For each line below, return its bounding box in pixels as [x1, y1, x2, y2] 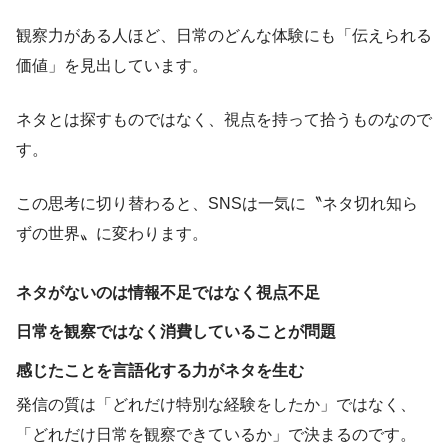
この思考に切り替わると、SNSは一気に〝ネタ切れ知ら [16, 194, 418, 212]
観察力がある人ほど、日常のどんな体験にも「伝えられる [16, 26, 432, 44]
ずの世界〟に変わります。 [16, 224, 208, 242]
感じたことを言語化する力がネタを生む [16, 361, 304, 379]
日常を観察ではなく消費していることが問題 [16, 322, 336, 340]
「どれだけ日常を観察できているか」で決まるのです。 [16, 425, 416, 443]
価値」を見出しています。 [16, 56, 208, 74]
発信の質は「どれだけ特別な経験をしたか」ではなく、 [16, 395, 416, 413]
